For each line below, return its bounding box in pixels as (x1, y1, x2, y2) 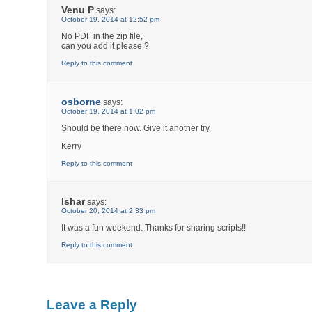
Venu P (61, 4, 95, 16)
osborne (61, 95, 102, 107)
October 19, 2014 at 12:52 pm (61, 15, 160, 24)
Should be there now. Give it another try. (61, 123, 212, 133)
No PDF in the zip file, (61, 31, 143, 42)
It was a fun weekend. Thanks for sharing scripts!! (61, 222, 247, 233)
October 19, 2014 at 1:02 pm (61, 107, 156, 115)
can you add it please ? (61, 41, 150, 52)
